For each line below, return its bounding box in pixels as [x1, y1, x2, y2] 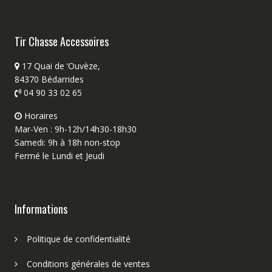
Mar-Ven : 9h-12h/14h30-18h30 [14, 123, 137, 135]
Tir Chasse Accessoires [14, 33, 109, 50]
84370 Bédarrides [14, 73, 84, 86]
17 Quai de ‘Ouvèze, [19, 60, 100, 72]
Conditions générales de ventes [26, 258, 150, 270]
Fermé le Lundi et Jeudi [14, 150, 104, 162]
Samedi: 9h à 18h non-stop [14, 137, 120, 149]
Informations [14, 201, 67, 217]
